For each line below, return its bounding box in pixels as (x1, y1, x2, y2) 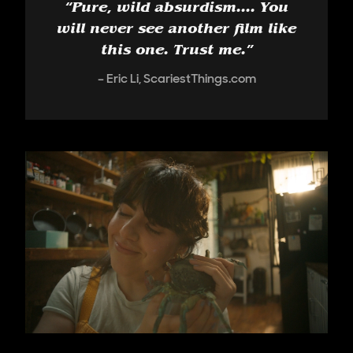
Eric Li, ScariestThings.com (106, 70, 256, 87)
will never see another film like (57, 24, 296, 39)
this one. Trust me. (100, 45, 246, 60)
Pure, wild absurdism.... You (72, 2, 288, 17)
